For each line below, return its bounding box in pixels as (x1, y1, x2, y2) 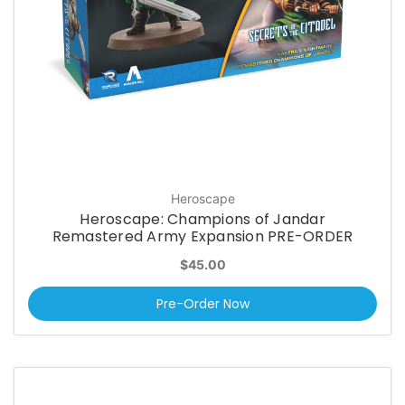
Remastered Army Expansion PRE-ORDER (52, 226, 353, 248)
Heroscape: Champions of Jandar (80, 209, 325, 231)
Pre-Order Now (155, 294, 250, 313)
